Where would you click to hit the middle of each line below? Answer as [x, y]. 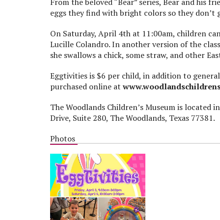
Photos [63, 138]
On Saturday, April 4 [86, 33]
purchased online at [86, 86]
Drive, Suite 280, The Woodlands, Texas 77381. [133, 118]
